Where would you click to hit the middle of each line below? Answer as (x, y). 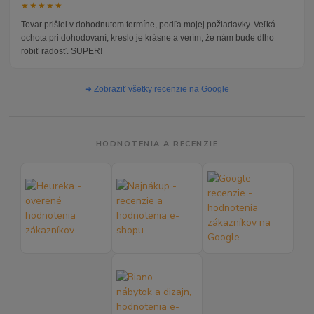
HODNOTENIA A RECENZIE (157, 144)
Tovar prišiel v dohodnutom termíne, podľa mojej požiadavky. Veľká (149, 24)
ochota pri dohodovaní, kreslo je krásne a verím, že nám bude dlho (148, 37)
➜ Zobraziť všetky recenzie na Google (157, 89)
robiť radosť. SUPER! (62, 51)
